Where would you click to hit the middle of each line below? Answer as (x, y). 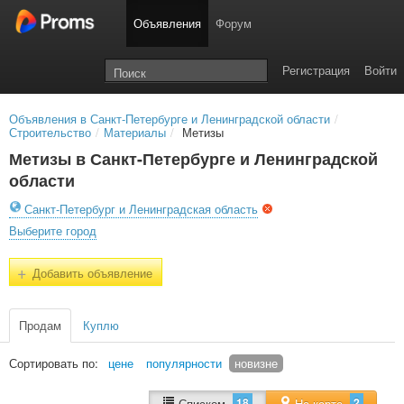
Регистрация (316, 70)
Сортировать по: (54, 363)
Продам (40, 325)
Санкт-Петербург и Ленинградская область (141, 209)
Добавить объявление (91, 273)
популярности (184, 363)
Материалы (135, 132)
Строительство (50, 132)
